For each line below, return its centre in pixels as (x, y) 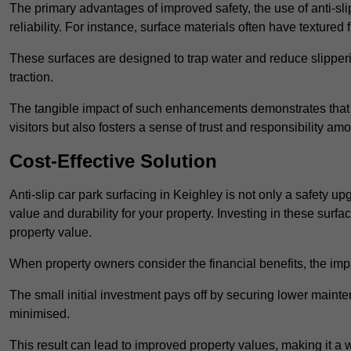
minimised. (40, 314)
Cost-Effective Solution (113, 161)
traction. (31, 78)
